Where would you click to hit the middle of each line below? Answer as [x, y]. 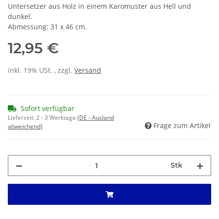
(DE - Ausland [96, 118]
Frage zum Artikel [182, 126]
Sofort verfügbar [47, 109]
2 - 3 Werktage [57, 118]
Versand [88, 70]
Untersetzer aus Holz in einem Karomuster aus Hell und [99, 6]
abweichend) [25, 127]
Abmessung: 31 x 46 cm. [47, 27]
